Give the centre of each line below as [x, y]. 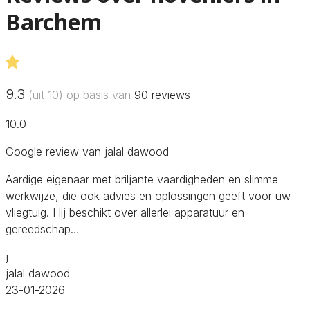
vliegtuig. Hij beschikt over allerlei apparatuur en [125, 212]
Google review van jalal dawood [87, 151]
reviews [169, 94]
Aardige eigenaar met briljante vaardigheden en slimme [142, 179]
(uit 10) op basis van [80, 94]
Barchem [54, 22]
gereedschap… [43, 229]
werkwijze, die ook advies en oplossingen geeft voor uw [148, 195]
